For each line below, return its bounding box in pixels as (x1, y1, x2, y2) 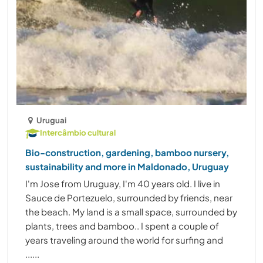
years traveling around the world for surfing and (25, 234, 223, 246)
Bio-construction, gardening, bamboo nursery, (25, 147, 229, 159)
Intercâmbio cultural (40, 127, 116, 138)
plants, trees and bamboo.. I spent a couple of (25, 220, 219, 232)
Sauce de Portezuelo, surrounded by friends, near (25, 192, 232, 204)
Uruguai (36, 115, 67, 126)
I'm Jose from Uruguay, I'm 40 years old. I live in (25, 178, 220, 190)
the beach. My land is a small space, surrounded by (25, 206, 237, 218)
